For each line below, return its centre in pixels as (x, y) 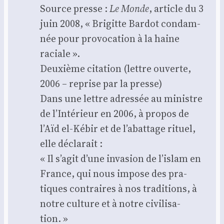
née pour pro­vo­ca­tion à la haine (110, 39)
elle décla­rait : (71, 144)
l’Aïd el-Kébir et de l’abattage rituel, (118, 129)
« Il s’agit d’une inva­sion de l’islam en (120, 159)
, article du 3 (176, 9)
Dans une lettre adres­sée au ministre (121, 99)
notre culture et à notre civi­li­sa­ (110, 204)
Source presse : (75, 9)
